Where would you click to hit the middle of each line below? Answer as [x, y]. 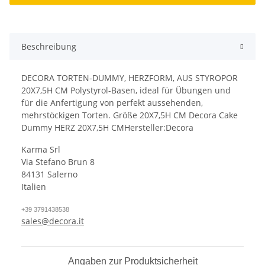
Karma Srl [41, 149]
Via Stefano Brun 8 [58, 161]
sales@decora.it [53, 221]
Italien [34, 186]
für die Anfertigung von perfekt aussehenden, [112, 102]
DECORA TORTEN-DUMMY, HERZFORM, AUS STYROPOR [130, 77]
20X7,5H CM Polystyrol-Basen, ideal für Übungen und [126, 90]
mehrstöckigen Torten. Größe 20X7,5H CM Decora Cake [130, 115]
